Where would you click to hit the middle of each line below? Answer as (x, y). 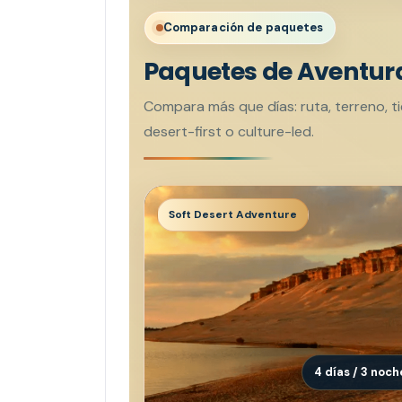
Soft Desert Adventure (232, 214)
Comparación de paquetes (243, 27)
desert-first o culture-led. (228, 131)
